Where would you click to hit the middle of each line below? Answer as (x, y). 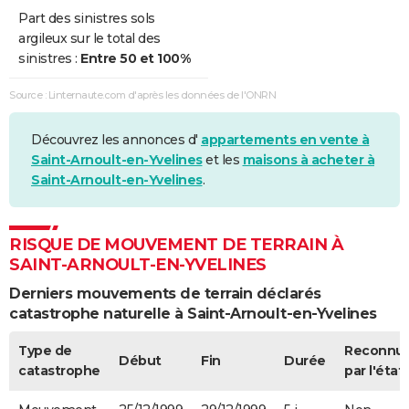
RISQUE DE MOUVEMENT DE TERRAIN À (176, 245)
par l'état (374, 370)
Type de (45, 350)
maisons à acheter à (308, 160)
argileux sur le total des (89, 38)
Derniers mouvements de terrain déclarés (165, 294)
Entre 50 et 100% (135, 58)
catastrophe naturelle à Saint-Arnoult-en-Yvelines (193, 314)
